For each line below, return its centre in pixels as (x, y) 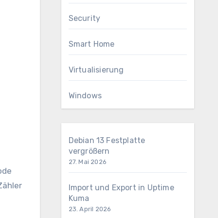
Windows (85, 96)
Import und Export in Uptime (121, 188)
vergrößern (89, 151)
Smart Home (91, 44)
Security (84, 18)
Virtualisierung (96, 70)
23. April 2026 (90, 209)
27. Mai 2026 (87, 162)
